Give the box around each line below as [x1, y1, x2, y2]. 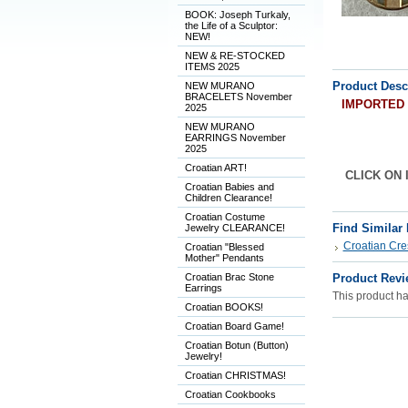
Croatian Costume [184, 211, 265, 222]
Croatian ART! [184, 162, 247, 173]
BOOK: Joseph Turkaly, [184, 9, 291, 20]
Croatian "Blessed [184, 241, 264, 252]
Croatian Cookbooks [184, 389, 276, 400]
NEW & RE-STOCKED [184, 50, 285, 61]
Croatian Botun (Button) [184, 340, 289, 351]
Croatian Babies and [184, 181, 274, 192]
